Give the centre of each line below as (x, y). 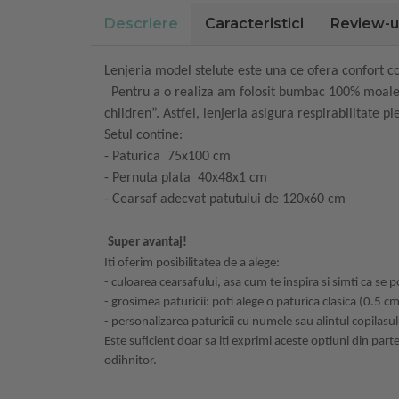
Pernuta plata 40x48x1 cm (190, 179)
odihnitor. (132, 362)
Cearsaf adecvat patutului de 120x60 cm (231, 200)
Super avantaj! (149, 243)
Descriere (141, 24)
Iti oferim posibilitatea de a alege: (193, 264)
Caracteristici (254, 24)
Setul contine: (143, 136)
